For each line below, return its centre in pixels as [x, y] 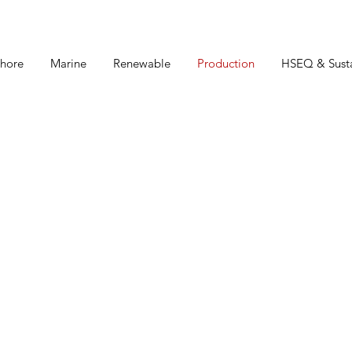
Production [226, 64]
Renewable [142, 64]
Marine [69, 64]
